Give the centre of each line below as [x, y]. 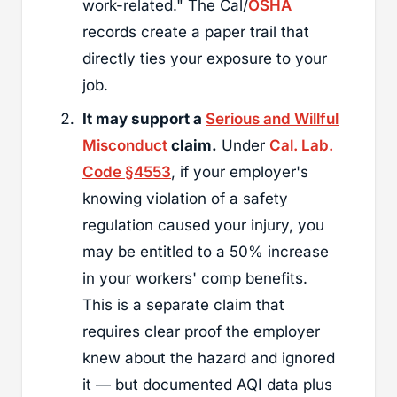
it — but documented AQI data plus [207, 384]
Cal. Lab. [301, 145]
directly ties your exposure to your [205, 58]
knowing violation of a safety [185, 198]
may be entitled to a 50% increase [206, 251]
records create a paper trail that [196, 31]
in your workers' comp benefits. [195, 278]
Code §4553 [127, 171]
